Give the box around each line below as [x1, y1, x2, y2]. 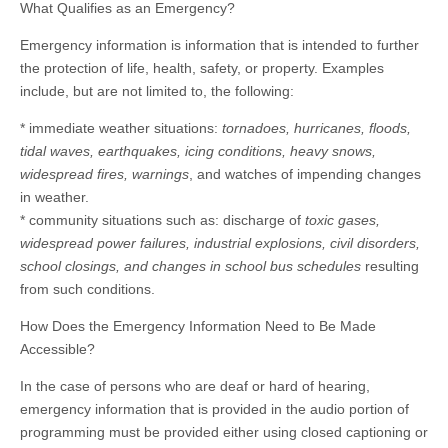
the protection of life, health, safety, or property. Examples [20, 60, 384, 77]
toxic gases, [301, 212, 380, 229]
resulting [361, 258, 419, 275]
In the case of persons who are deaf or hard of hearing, [20, 378, 370, 395]
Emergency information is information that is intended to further [20, 37, 419, 54]
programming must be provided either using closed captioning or [20, 424, 428, 441]
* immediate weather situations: [20, 120, 222, 137]
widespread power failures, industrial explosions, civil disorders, [20, 235, 420, 252]
